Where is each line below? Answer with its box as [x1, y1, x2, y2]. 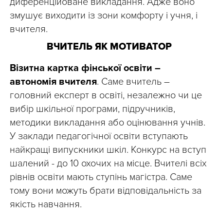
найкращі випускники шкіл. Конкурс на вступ [10, 144, 206, 156]
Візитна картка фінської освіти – [10, 62, 161, 74]
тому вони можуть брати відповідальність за [10, 185, 201, 197]
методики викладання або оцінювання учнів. [10, 117, 205, 129]
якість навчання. [10, 199, 82, 211]
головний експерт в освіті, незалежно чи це [10, 90, 202, 102]
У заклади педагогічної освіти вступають [10, 130, 188, 143]
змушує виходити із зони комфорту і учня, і [10, 10, 198, 22]
